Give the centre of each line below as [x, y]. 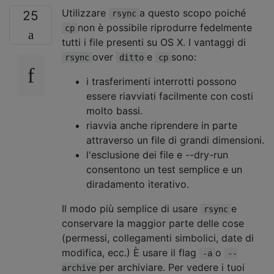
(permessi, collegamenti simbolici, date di [158, 238]
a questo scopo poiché [193, 13]
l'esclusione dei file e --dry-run [157, 154]
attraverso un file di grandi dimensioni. [175, 140]
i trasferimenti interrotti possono [161, 81]
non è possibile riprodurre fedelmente [165, 27]
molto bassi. [114, 110]
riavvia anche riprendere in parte [162, 125]
